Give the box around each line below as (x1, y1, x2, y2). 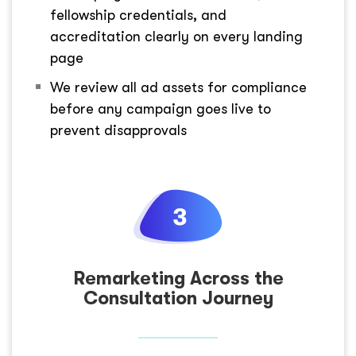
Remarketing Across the (72, 268, 284, 290)
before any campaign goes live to (50, 101, 271, 118)
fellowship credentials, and (50, 7, 226, 24)
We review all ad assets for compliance (50, 79, 307, 96)
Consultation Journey (83, 288, 273, 310)
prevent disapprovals (50, 122, 187, 139)
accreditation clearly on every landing (50, 29, 303, 45)
